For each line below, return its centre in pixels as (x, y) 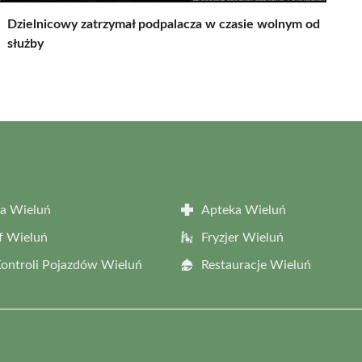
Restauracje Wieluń (256, 265)
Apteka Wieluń (244, 210)
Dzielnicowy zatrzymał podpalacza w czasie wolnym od (164, 24)
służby (25, 43)
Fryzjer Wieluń (242, 237)
